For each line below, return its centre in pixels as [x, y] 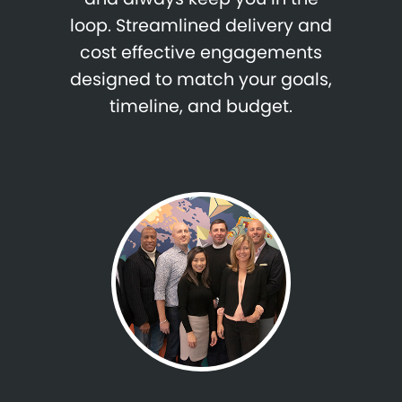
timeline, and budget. [201, 107]
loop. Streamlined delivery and [201, 26]
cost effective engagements [201, 53]
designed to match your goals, [201, 80]
